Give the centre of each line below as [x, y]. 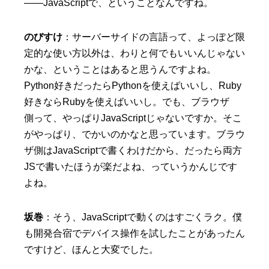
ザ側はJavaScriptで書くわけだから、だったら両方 [133, 151]
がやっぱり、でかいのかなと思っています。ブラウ [134, 134]
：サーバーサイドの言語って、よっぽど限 [154, 37]
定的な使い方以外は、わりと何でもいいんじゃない [134, 53]
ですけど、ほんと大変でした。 [91, 250]
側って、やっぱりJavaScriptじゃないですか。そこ [133, 118]
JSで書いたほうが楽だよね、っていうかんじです [131, 167]
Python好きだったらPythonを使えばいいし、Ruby [133, 86]
